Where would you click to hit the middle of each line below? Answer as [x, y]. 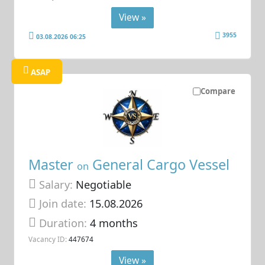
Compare [218, 91]
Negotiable [102, 184]
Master [53, 164]
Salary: [56, 184]
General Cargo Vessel [159, 164]
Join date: [63, 204]
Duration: [65, 223]
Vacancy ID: [48, 239]
